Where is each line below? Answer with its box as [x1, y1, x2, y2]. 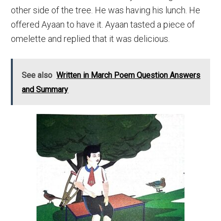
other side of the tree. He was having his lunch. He [11, 5, 201, 15]
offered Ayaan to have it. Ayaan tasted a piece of [11, 19, 195, 30]
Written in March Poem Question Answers [56, 71, 201, 80]
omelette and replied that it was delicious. [11, 34, 170, 44]
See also [22, 71, 53, 80]
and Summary [22, 85, 69, 94]
